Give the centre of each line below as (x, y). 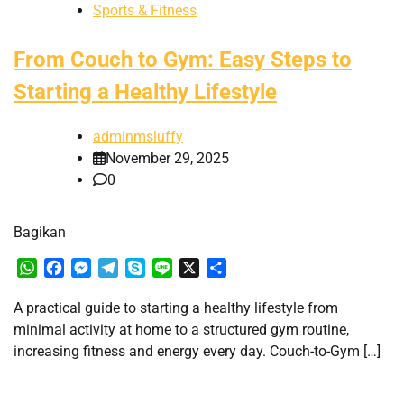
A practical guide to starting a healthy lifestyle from (176, 308)
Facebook (95, 268)
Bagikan (40, 233)
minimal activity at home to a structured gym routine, (181, 330)
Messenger (126, 268)
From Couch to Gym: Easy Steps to (183, 60)
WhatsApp (70, 268)
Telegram (148, 268)
